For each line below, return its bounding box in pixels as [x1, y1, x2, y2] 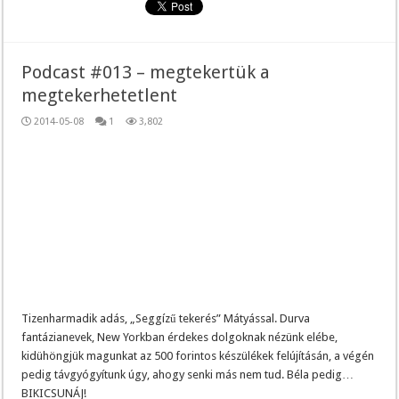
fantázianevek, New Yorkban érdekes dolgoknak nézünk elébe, [21, 330, 338, 344]
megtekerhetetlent [21, 85, 178, 107]
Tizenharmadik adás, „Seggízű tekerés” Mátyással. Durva [21, 311, 311, 325]
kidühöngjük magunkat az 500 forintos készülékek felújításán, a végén [21, 348, 375, 362]
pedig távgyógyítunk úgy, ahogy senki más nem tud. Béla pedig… [21, 367, 354, 381]
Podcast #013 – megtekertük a [21, 61, 271, 84]
